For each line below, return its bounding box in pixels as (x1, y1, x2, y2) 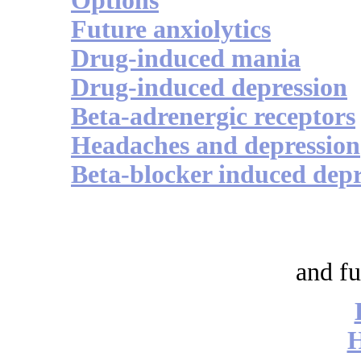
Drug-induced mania (71, 44, 301, 73)
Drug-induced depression (71, 73, 347, 102)
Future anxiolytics (71, 15, 271, 44)
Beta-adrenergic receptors (71, 102, 355, 131)
